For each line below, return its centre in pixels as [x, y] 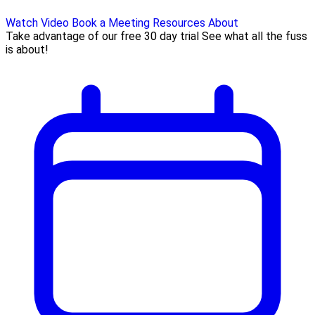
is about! [27, 50]
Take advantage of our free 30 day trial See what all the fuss [156, 37]
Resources [179, 23]
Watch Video [37, 23]
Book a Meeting [111, 23]
